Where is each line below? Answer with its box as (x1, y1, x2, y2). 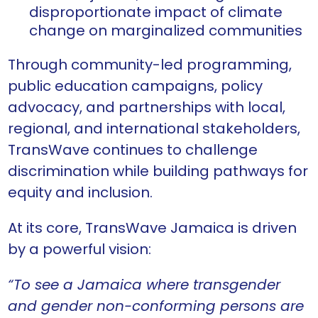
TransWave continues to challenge (8, 140, 258, 160)
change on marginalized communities (29, 21, 303, 41)
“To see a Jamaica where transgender (8, 275, 280, 295)
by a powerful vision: (8, 239, 152, 260)
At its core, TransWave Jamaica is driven (8, 218, 297, 238)
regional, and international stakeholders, (8, 119, 300, 139)
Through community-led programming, (8, 55, 292, 75)
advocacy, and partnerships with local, (8, 97, 285, 118)
